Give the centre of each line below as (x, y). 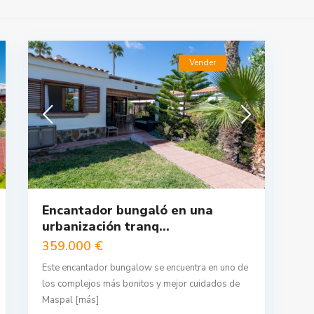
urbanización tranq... (106, 227)
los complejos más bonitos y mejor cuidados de (141, 284)
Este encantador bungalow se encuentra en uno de (145, 268)
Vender (203, 62)
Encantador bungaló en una (128, 211)
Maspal (59, 300)
